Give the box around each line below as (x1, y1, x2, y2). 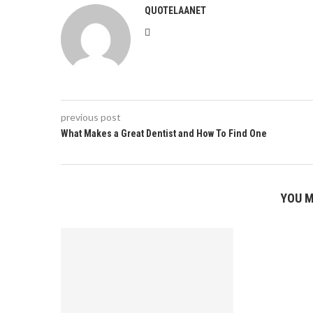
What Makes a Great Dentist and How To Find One (61, 128, 267, 139)
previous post (61, 111, 121, 123)
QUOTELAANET (145, 5, 206, 16)
